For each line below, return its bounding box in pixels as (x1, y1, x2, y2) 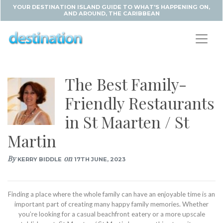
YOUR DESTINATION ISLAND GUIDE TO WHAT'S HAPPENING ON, (13, 3, 210, 10)
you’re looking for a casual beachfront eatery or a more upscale (18, 210, 205, 218)
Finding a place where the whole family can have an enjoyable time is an (8, 190, 215, 198)
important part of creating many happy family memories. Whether (14, 200, 209, 208)
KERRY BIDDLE (17, 156, 62, 163)
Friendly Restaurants (65, 92, 215, 113)
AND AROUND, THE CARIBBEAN (63, 10, 160, 17)
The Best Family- (65, 73, 187, 95)
